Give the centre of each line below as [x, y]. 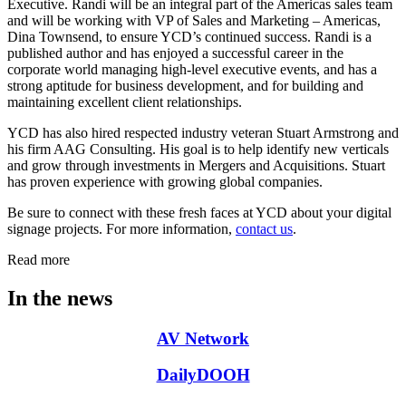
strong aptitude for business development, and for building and [185, 85]
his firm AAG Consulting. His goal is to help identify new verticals [198, 149]
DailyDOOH [203, 375]
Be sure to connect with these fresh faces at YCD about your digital [199, 212]
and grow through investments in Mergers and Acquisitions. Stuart [196, 165]
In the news [60, 298]
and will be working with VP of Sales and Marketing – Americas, [194, 20]
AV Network [203, 338]
